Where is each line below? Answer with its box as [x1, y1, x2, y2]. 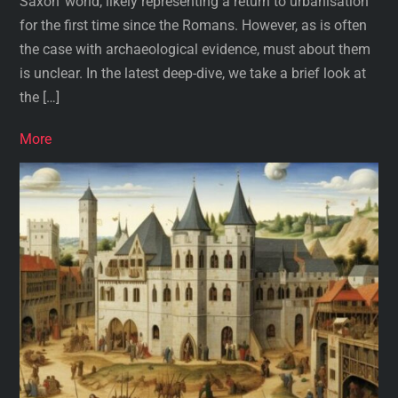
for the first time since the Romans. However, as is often [20, 17, 368, 35]
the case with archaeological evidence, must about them [20, 41, 371, 59]
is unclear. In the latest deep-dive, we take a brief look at [20, 65, 367, 83]
